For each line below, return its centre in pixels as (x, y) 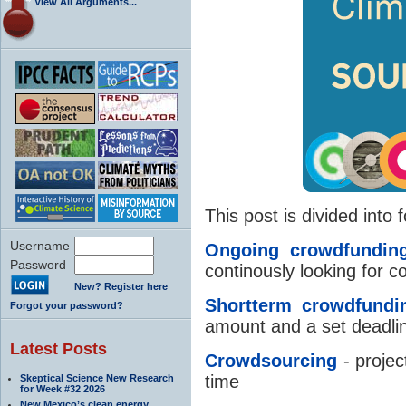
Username (40, 245)
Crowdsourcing (271, 360)
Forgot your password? (67, 305)
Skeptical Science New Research (97, 377)
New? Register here (121, 286)
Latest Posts (58, 348)
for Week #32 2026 (63, 388)
